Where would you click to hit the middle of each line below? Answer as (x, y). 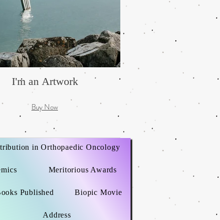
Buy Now (45, 107)
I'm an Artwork (45, 81)
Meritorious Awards (82, 170)
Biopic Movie (98, 192)
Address (57, 215)
